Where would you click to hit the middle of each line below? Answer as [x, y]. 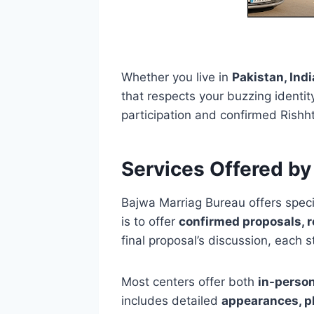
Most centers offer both [189, 282]
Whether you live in [176, 77]
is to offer [150, 222]
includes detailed [171, 301]
